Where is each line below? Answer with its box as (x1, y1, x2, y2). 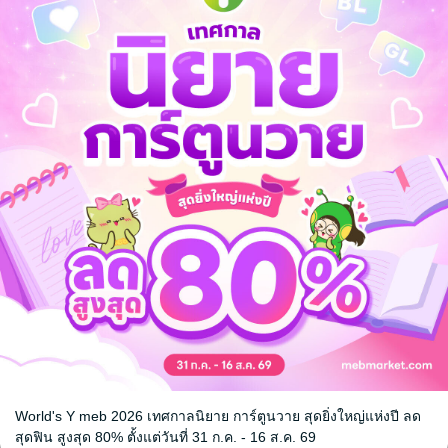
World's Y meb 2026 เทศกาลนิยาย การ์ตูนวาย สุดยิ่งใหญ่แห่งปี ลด (15, 408, 421, 424)
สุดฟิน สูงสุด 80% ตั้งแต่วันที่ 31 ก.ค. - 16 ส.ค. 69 (15, 429, 316, 445)
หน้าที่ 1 (203, 418, 251, 434)
